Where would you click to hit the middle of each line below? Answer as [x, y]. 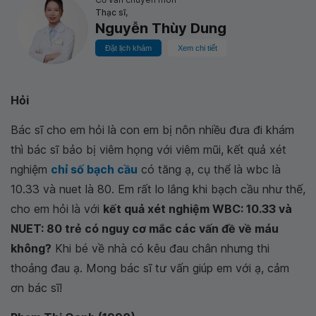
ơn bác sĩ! [36, 288]
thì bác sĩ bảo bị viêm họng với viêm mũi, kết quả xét [148, 150]
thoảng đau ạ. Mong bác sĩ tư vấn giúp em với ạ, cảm [150, 268]
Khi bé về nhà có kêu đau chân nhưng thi [160, 248]
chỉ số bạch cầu [94, 169]
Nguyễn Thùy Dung [161, 28]
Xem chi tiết [197, 48]
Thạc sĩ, [111, 12]
